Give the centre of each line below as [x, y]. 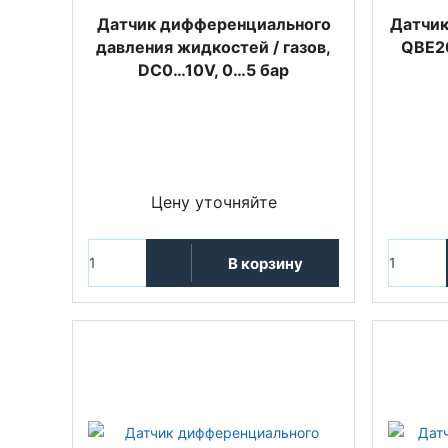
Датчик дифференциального [213, 24]
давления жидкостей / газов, [213, 47]
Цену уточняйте [213, 202]
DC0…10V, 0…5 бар [213, 70]
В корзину [265, 263]
